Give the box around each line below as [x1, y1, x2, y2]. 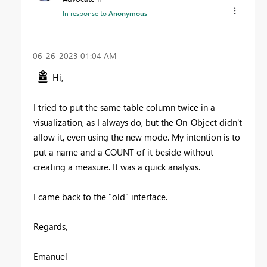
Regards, [33, 221, 67, 233]
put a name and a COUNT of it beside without [33, 146, 213, 159]
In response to [63, 8, 108, 18]
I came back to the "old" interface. [33, 191, 167, 203]
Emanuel [33, 250, 67, 263]
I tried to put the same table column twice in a [33, 101, 215, 114]
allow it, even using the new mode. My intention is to [33, 131, 240, 144]
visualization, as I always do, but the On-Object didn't [33, 116, 242, 129]
